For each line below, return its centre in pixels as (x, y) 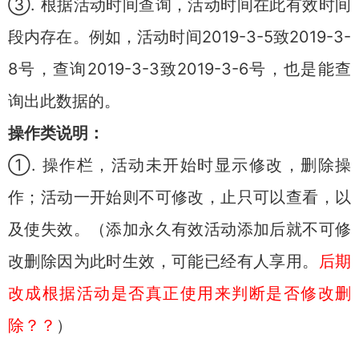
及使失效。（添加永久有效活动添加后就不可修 (179, 229)
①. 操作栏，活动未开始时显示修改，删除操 (179, 165)
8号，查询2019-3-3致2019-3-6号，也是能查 (179, 69)
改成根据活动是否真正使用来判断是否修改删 (179, 293)
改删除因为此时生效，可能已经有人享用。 (163, 261)
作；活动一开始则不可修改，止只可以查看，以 (179, 197)
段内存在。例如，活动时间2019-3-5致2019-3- (179, 37)
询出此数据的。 (64, 101)
